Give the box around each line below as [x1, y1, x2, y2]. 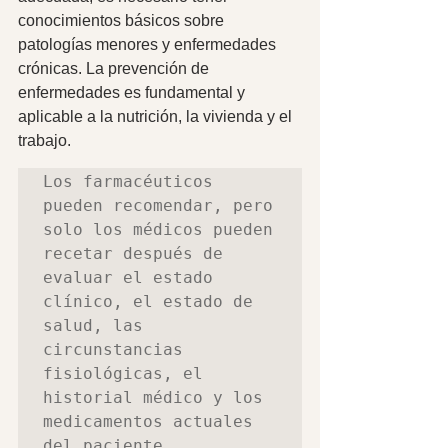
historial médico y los [43, 387, 263, 407]
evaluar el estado [43, 267, 213, 287]
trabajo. [18, 131, 79, 149]
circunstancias [43, 339, 183, 359]
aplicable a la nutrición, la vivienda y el [18, 107, 296, 125]
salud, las [43, 315, 143, 335]
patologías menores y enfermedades [18, 35, 280, 53]
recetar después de [43, 243, 223, 263]
